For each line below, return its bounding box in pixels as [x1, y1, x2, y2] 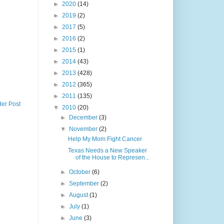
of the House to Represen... [75, 154, 149, 161]
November [69, 125, 99, 133]
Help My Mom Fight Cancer [67, 135, 142, 143]
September [69, 180, 101, 187]
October [69, 168, 92, 176]
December [69, 114, 99, 121]
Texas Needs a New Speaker [67, 147, 147, 154]
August [69, 191, 90, 199]
